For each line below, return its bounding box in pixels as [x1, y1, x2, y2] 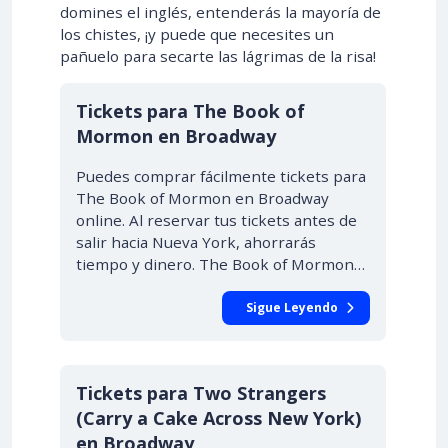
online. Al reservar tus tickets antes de [76, 210, 357, 230]
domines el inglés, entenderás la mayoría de [60, 2, 381, 22]
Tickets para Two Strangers [76, 381, 326, 405]
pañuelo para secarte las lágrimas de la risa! [60, 46, 376, 66]
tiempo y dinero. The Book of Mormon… [76, 254, 365, 274]
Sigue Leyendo [246, 299, 338, 316]
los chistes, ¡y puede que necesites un [60, 24, 334, 44]
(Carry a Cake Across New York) [76, 406, 361, 430]
